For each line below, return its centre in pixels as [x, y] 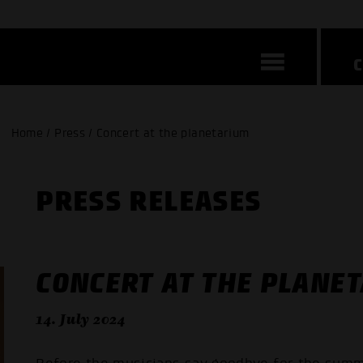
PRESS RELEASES [149, 201]
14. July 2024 [81, 319]
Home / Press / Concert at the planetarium [130, 133]
